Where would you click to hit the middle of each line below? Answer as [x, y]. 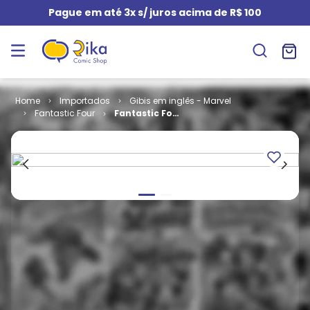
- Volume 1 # [144, 126]
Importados [84, 101]
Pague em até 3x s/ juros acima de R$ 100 [155, 12]
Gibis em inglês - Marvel [180, 101]
